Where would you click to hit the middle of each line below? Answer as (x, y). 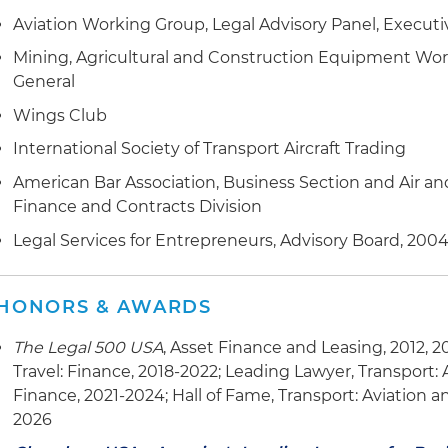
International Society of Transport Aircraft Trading (210, 149)
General (44, 82)
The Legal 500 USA (88, 347)
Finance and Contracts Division (138, 206)
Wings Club (60, 115)
